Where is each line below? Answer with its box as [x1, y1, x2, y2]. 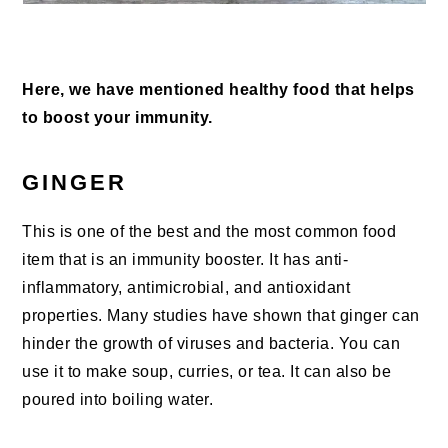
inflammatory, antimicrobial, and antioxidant [22, 279, 351, 297]
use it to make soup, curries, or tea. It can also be [22, 363, 392, 381]
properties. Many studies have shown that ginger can [22, 307, 420, 325]
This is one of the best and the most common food [22, 223, 397, 241]
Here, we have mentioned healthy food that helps [22, 81, 415, 99]
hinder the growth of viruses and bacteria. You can [22, 335, 401, 353]
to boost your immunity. [22, 109, 213, 127]
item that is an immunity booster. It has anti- [22, 251, 349, 269]
